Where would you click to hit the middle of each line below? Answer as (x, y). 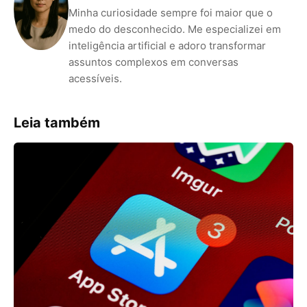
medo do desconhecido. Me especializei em (175, 29)
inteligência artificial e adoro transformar (167, 46)
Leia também (57, 123)
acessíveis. (95, 78)
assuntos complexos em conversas (153, 62)
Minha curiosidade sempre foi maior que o (171, 13)
